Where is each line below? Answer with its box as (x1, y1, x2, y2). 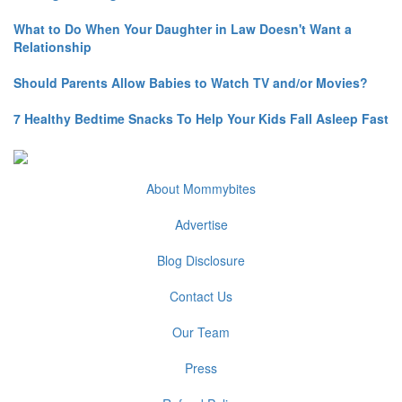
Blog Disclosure (157, 251, 245, 270)
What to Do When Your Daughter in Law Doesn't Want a (13, 20, 352, 39)
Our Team (172, 323, 230, 342)
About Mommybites (146, 179, 256, 198)
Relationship (13, 38, 92, 57)
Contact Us (170, 287, 232, 306)
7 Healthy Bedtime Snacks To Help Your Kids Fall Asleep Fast (13, 109, 389, 128)
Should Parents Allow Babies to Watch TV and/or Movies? (13, 74, 368, 92)
